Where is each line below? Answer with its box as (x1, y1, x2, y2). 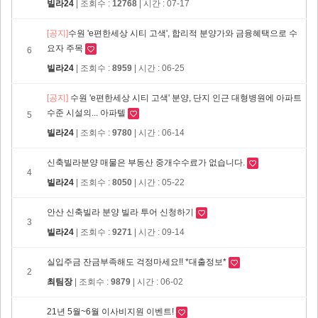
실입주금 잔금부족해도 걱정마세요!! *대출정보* (47, 257, 229, 268)
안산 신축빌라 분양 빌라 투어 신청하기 (47, 207, 196, 218)
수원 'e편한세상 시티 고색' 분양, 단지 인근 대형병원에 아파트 (70, 93, 302, 104)
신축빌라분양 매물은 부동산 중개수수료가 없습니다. (47, 158, 247, 168)
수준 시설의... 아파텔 (47, 108, 128, 119)
